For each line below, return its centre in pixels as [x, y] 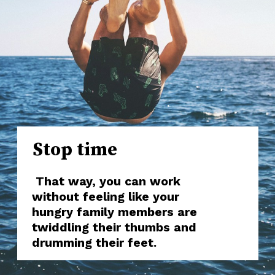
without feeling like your [106, 197]
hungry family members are [115, 212]
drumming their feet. [95, 243]
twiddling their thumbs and [114, 228]
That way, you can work [107, 182]
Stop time [72, 149]
